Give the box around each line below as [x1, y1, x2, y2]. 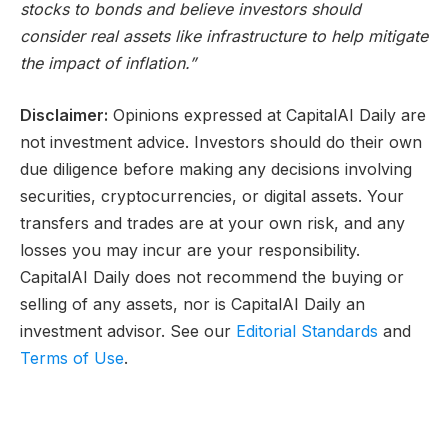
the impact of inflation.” [20, 53, 196, 74]
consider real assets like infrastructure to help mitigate [20, 26, 428, 47]
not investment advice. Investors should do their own [20, 131, 422, 152]
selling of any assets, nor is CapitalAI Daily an [20, 293, 365, 314]
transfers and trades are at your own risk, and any [20, 212, 405, 233]
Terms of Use [20, 347, 124, 368]
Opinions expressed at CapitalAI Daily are [108, 104, 426, 125]
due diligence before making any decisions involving [20, 158, 412, 179]
